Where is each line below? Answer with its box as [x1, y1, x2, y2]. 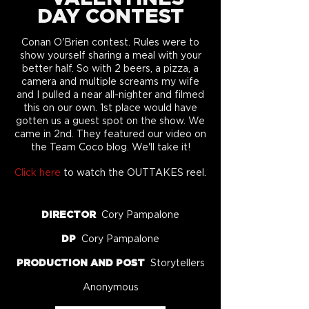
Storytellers [150, 259, 205, 268]
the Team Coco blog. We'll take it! [30, 143, 190, 152]
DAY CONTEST [37, 7, 184, 27]
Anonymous [82, 283, 139, 292]
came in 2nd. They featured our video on [14, 130, 206, 139]
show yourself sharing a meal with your [19, 51, 201, 61]
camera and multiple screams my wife [21, 77, 199, 87]
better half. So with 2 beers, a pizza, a [22, 64, 199, 74]
